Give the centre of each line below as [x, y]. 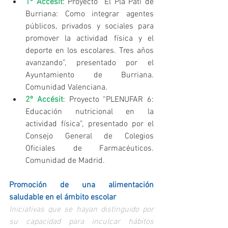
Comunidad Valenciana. [68, 88]
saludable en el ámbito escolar [63, 198]
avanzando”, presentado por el [90, 63]
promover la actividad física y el [90, 39]
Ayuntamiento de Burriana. [90, 76]
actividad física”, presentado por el [90, 124]
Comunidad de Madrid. [66, 161]
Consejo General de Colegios [90, 137]
